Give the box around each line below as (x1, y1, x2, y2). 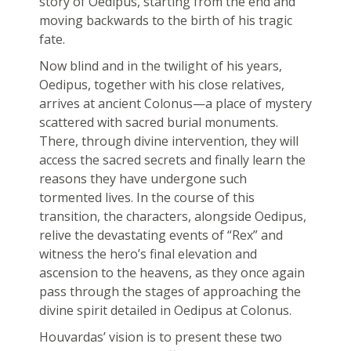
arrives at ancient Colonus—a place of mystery (38, 95, 312, 113)
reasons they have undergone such (38, 170, 247, 188)
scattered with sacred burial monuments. (38, 114, 278, 132)
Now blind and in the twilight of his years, (38, 57, 282, 75)
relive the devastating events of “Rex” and (38, 226, 283, 244)
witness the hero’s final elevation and (38, 245, 257, 263)
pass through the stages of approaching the (38, 283, 301, 301)
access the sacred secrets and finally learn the (38, 151, 306, 169)
